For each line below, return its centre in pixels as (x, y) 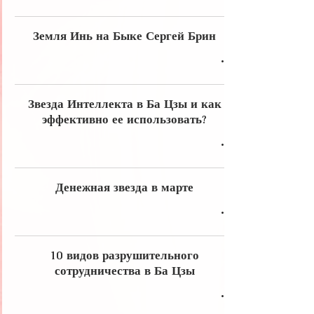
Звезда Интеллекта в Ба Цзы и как (124, 104)
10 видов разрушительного (124, 255)
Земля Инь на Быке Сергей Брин (124, 36)
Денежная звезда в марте (124, 187)
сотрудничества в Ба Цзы (124, 271)
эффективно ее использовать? (124, 119)
